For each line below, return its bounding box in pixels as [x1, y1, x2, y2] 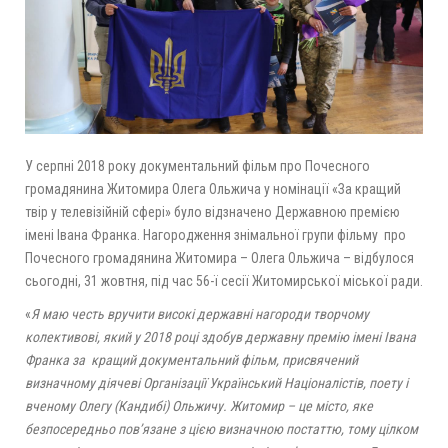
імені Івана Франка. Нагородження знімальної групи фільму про [25, 227, 406, 244]
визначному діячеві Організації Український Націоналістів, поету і [25, 375, 408, 392]
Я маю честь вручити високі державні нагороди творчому [31, 306, 369, 323]
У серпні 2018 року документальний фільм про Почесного [25, 158, 370, 175]
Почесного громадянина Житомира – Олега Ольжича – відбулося [25, 250, 414, 267]
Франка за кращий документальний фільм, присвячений [25, 352, 358, 369]
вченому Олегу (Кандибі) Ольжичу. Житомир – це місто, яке [25, 398, 373, 415]
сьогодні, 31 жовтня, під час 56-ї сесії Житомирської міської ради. [25, 273, 423, 290]
